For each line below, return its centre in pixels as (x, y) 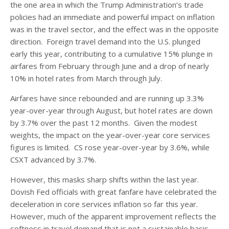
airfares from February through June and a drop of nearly (110, 66)
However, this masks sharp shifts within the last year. (106, 180)
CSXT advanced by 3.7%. (53, 160)
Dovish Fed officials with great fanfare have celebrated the (113, 192)
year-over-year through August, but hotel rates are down (111, 111)
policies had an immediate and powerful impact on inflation (112, 17)
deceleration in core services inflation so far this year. (104, 204)
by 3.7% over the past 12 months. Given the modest (104, 123)
